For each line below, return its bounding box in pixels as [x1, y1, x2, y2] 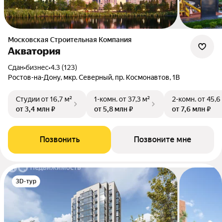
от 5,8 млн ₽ [94, 105, 133, 113]
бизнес [26, 63, 49, 71]
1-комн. [94, 95, 117, 103]
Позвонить [39, 135, 80, 144]
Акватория [8, 45, 60, 57]
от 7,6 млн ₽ [172, 105, 211, 113]
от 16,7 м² [41, 95, 72, 103]
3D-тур [16, 178, 37, 185]
